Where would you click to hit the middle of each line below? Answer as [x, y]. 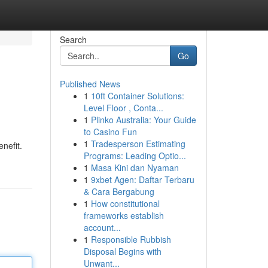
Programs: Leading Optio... [135, 156]
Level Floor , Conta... [123, 108]
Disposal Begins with [122, 251]
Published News [90, 84]
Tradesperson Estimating [138, 144]
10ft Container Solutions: [137, 96]
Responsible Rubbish [131, 239]
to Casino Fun [110, 132]
